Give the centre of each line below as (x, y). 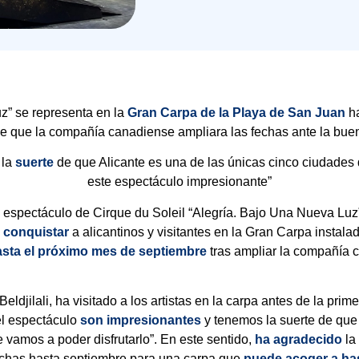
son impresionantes (141, 321)
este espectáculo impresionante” (179, 182)
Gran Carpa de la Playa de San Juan (236, 112)
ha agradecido (299, 340)
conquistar (36, 232)
